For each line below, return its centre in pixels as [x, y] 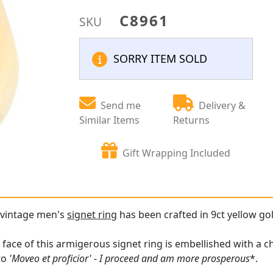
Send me [121, 105]
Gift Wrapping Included [177, 153]
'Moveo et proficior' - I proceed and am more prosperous [130, 259]
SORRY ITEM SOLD [161, 58]
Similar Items [110, 120]
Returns [192, 120]
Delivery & [222, 105]
